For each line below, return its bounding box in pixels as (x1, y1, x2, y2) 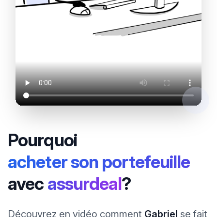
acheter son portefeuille (8, 151, 190, 173)
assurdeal (47, 173, 122, 195)
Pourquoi (8, 129, 77, 151)
